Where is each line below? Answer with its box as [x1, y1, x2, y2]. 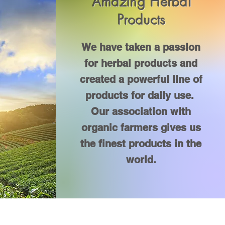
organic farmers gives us [81, 121, 201, 134]
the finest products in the [80, 137, 201, 150]
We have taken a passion [81, 41, 200, 53]
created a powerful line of [79, 73, 202, 85]
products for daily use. [85, 89, 197, 101]
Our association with [91, 105, 191, 118]
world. [126, 153, 156, 166]
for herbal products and [84, 57, 197, 69]
